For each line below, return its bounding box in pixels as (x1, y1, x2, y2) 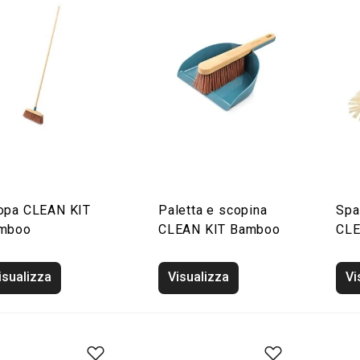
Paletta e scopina (158, 202, 268, 218)
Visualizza (168, 269, 229, 284)
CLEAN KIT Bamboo (158, 222, 280, 237)
